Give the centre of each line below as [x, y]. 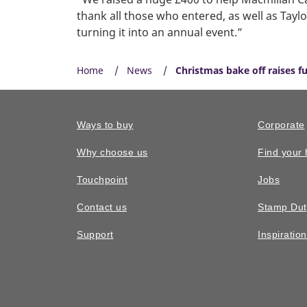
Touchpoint [102, 180]
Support [95, 235]
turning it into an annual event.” [160, 32]
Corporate [281, 125]
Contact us [102, 207]
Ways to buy [105, 125]
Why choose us [112, 152]
